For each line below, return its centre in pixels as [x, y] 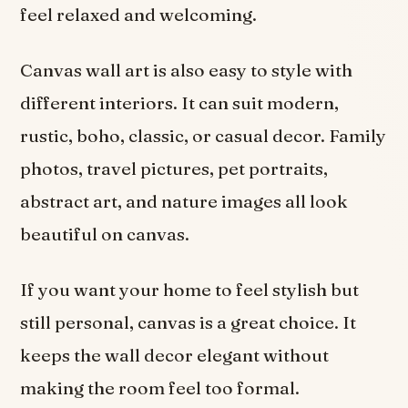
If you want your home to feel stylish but [190, 290]
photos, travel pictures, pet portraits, [174, 168]
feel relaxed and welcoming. [139, 14]
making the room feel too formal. [160, 388]
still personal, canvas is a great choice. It [189, 323]
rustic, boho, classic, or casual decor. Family [204, 135]
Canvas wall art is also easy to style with [187, 70]
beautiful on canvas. [105, 234]
